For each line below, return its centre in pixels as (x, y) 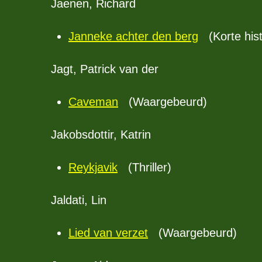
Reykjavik (93, 167)
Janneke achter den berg (133, 36)
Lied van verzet (108, 233)
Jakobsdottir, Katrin (101, 135)
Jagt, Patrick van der (105, 69)
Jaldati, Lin (79, 200)
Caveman (93, 102)
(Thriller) (144, 167)
